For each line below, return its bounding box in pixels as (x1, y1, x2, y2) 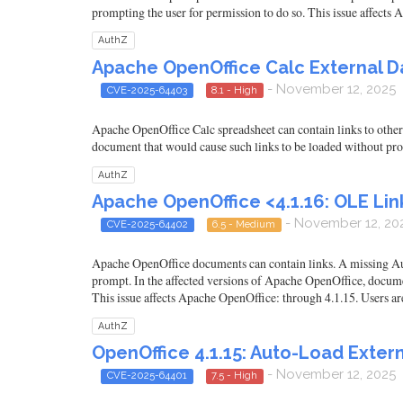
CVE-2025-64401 (106, 369, 187, 382)
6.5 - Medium (212, 217, 276, 230)
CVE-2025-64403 (106, 83, 187, 96)
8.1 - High (211, 83, 258, 96)
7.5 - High (211, 369, 258, 382)
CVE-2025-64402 (106, 217, 188, 230)
